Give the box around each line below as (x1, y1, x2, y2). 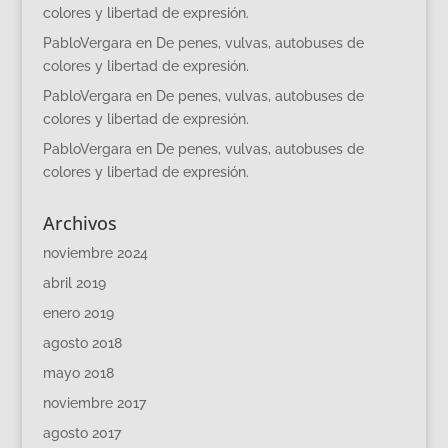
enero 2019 (42, 305, 114, 321)
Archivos (42, 211, 117, 235)
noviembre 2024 (42, 245, 148, 261)
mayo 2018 (42, 365, 114, 381)
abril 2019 (42, 275, 106, 291)
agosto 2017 (42, 425, 121, 441)
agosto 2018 (42, 335, 122, 351)
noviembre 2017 (42, 395, 146, 411)
